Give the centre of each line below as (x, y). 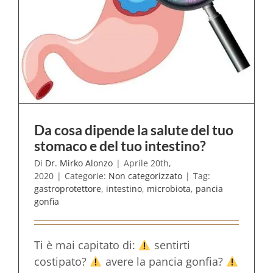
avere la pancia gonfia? (164, 261)
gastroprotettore (68, 188)
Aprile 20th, (147, 163)
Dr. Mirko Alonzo (79, 163)
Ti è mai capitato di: (86, 245)
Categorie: (87, 175)
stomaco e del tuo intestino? (120, 145)
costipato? (62, 261)
